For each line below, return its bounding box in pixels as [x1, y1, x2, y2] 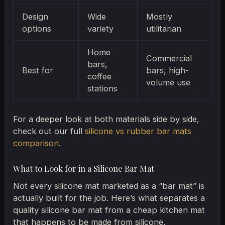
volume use [146, 77, 190, 88]
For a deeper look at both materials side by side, [13, 114, 200, 124]
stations [87, 83, 118, 94]
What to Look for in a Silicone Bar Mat [13, 163, 155, 174]
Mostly [146, 12, 172, 22]
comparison [13, 138, 59, 148]
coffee [87, 71, 111, 82]
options [22, 24, 51, 34]
